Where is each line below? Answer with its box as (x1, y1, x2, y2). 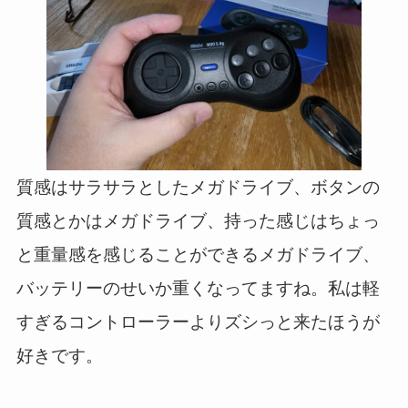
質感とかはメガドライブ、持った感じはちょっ (15, 211, 380, 231)
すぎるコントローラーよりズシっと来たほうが (15, 312, 380, 332)
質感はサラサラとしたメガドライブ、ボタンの (15, 178, 380, 198)
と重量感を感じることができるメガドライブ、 (15, 245, 380, 265)
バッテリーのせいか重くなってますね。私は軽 (15, 279, 380, 299)
